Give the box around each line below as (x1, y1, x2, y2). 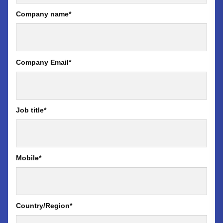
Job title (16, 106, 44, 114)
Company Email (16, 58, 69, 66)
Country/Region (16, 202, 70, 210)
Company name (16, 10, 69, 18)
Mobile (16, 153, 39, 162)
